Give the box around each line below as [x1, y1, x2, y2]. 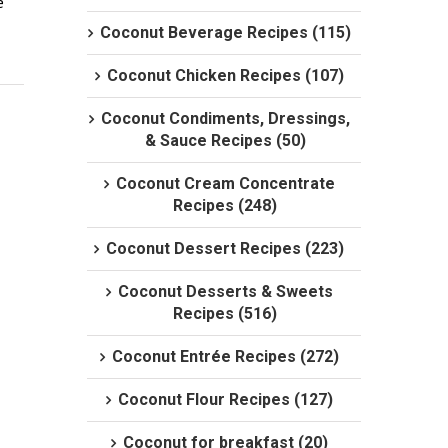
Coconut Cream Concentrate [115, 174, 335, 194]
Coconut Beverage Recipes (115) [99, 23, 351, 43]
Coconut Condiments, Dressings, [100, 109, 350, 129]
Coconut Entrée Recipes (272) [111, 347, 339, 367]
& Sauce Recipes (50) [144, 131, 306, 151]
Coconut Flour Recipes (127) [117, 390, 333, 410]
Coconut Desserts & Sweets [117, 282, 333, 302]
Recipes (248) [173, 196, 278, 216]
